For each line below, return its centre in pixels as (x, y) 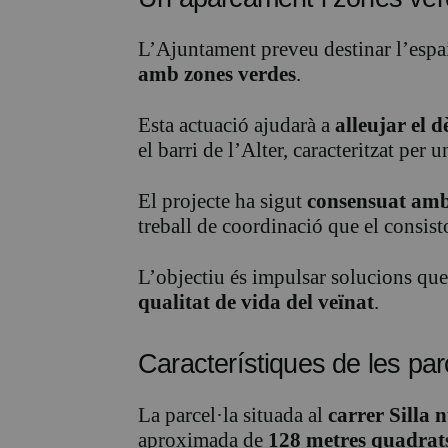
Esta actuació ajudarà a (236, 125)
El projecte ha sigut (222, 201)
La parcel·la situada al (233, 415)
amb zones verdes (217, 74)
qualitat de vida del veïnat (256, 302)
